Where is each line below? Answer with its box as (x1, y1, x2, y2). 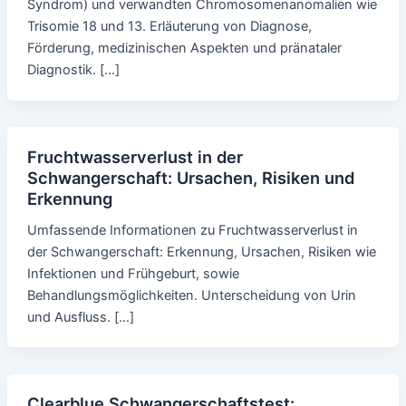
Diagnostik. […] (26, 61, 120, 78)
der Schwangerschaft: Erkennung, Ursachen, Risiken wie (26, 243, 376, 260)
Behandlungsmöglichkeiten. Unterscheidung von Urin (26, 286, 356, 304)
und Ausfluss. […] (26, 308, 134, 325)
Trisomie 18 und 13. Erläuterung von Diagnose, (26, 17, 312, 34)
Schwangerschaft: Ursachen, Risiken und (26, 167, 354, 188)
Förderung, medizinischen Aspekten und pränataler (26, 39, 342, 56)
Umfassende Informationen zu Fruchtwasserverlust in (26, 221, 358, 238)
